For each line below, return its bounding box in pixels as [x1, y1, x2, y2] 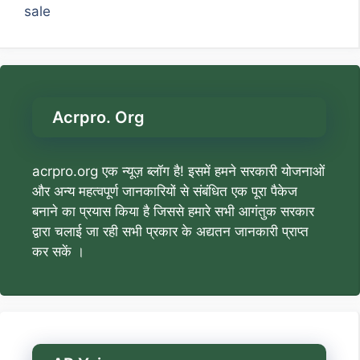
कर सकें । [32, 243, 84, 260]
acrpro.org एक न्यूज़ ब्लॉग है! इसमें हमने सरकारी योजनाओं [32, 163, 325, 180]
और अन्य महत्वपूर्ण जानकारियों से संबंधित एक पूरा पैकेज [32, 183, 297, 200]
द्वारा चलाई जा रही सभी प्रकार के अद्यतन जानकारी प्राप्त [32, 223, 309, 240]
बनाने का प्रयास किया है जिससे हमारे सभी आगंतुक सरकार [32, 203, 314, 220]
